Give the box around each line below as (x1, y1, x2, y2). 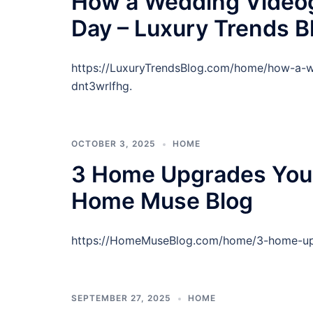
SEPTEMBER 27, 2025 (71, 293, 171, 303)
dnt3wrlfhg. (71, 79, 132, 93)
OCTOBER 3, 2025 (71, 138, 156, 149)
